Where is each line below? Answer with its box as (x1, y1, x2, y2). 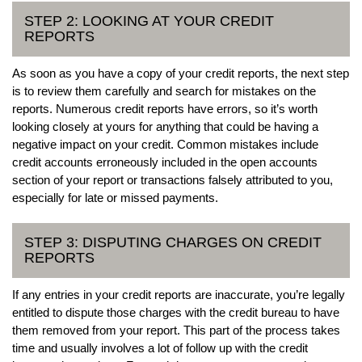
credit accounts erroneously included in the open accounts (12, 154, 318, 169)
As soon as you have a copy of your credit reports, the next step (12, 65, 349, 80)
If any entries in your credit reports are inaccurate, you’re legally (12, 287, 345, 301)
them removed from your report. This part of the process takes (12, 322, 340, 337)
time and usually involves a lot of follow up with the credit (12, 340, 308, 355)
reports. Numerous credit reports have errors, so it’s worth (12, 101, 318, 116)
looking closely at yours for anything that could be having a (12, 119, 318, 133)
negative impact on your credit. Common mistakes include (12, 137, 318, 151)
